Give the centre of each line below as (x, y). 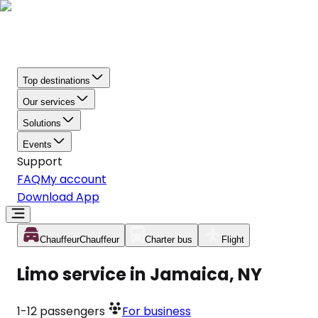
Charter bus (169, 240)
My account (73, 179)
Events (37, 144)
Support (40, 161)
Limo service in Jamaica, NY (139, 274)
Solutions (42, 123)
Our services (49, 102)
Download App (58, 197)
